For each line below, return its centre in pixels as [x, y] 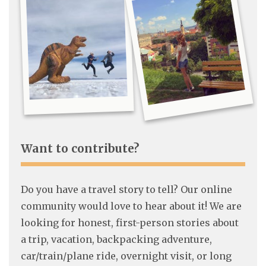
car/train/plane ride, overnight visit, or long [126, 256]
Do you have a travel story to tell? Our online [126, 190]
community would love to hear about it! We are [131, 206]
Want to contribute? [80, 149]
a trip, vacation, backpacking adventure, [116, 240]
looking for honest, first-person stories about [130, 223]
